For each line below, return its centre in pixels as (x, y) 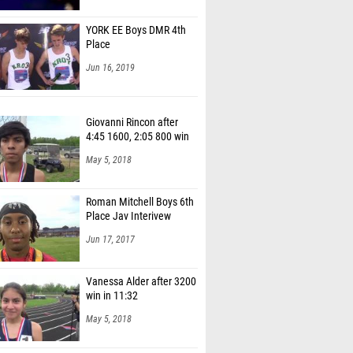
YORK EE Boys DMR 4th (136, 30)
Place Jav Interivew (128, 216)
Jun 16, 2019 (110, 68)
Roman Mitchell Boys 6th (140, 202)
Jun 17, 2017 (110, 240)
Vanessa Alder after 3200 (141, 282)
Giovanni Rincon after (132, 123)
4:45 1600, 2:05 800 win (137, 137)
